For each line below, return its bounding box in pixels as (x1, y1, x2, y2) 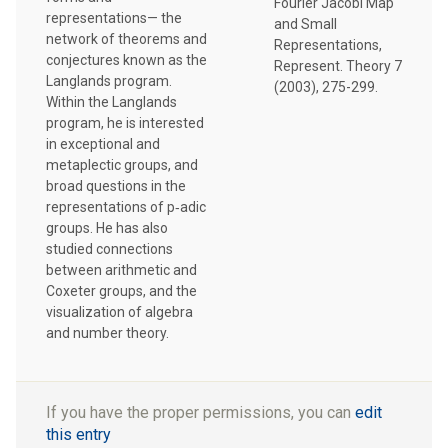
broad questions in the (46, 177, 186, 194)
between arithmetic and (46, 261, 197, 278)
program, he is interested (46, 114, 204, 131)
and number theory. (46, 324, 169, 341)
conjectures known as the (46, 51, 207, 68)
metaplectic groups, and (46, 156, 198, 173)
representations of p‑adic (46, 198, 206, 215)
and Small (274, 16, 337, 33)
